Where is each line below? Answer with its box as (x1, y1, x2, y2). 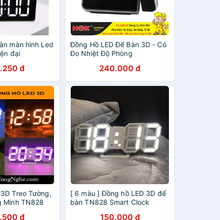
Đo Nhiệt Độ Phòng (70, 49, 133, 57)
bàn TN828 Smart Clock (70, 198, 150, 206)
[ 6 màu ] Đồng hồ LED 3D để (70, 189, 166, 197)
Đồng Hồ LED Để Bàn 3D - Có (70, 40, 166, 49)
